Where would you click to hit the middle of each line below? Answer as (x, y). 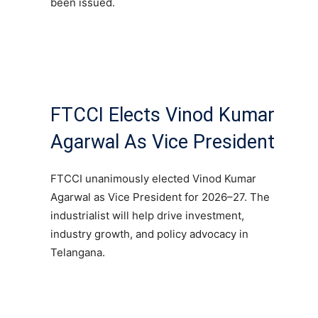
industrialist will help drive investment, (147, 215)
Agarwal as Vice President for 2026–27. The (160, 197)
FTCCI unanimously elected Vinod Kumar (153, 178)
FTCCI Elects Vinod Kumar (163, 115)
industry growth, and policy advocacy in (149, 234)
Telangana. (78, 252)
